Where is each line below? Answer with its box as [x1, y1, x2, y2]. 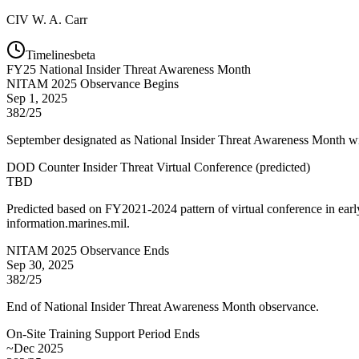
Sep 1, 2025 [6, 91, 67, 105]
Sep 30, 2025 [6, 257, 74, 272]
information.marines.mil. [6, 216, 130, 230]
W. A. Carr [32, 12, 87, 26]
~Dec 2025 [6, 341, 63, 355]
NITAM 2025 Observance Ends [6, 243, 169, 257]
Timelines [26, 47, 75, 62]
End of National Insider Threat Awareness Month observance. [6, 299, 319, 313]
